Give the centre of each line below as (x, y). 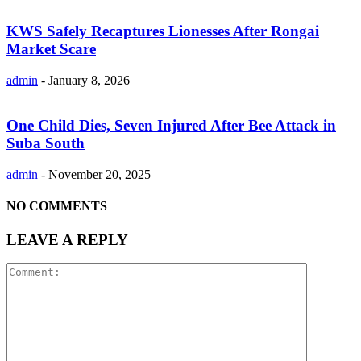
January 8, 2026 (89, 80)
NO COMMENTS (57, 206)
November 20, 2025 (100, 174)
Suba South (46, 143)
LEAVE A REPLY (67, 239)
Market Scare (51, 48)
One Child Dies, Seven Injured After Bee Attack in (171, 126)
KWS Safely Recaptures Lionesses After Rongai (163, 31)
